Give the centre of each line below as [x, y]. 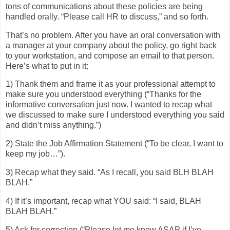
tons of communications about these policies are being [104, 6]
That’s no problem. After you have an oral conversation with [113, 35]
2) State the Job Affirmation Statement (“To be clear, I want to [114, 144]
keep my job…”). [35, 154]
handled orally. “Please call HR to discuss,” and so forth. [107, 16]
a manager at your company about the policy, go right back [111, 45]
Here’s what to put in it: [47, 66]
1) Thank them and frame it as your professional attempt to [111, 84]
